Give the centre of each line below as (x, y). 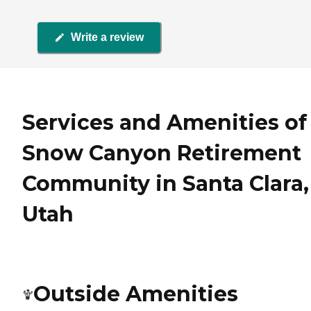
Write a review (107, 37)
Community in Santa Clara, (166, 183)
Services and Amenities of (165, 122)
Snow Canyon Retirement (162, 153)
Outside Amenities (136, 294)
